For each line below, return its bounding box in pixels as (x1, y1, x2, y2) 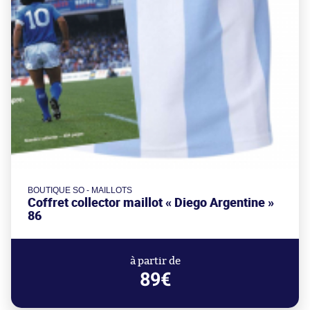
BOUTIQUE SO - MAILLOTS (28, 185, 132, 195)
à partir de (129, 255, 181, 266)
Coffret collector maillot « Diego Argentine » (28, 194, 274, 210)
